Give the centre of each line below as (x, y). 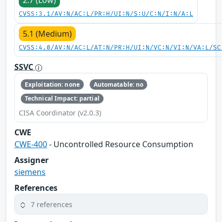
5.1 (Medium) (47, 34)
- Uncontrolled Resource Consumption (120, 144)
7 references (52, 204)
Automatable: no (118, 84)
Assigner (31, 160)
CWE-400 (31, 144)
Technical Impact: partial (62, 99)
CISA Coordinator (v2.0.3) (60, 113)
